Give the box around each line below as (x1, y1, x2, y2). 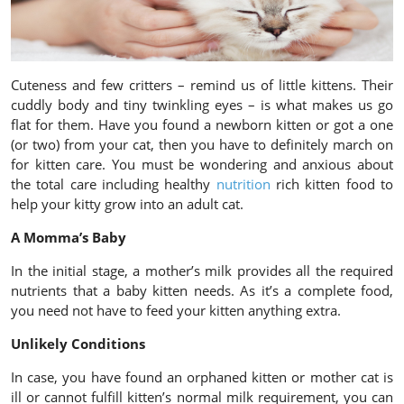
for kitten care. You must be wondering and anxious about (11, 155, 393, 174)
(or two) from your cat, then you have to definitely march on (11, 135, 393, 154)
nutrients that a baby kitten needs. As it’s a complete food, (11, 281, 393, 300)
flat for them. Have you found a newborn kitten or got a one (11, 115, 393, 134)
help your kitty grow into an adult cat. (11, 195, 251, 214)
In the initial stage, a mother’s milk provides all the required (11, 262, 393, 280)
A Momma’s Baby (11, 228, 126, 247)
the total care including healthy (11, 175, 216, 194)
